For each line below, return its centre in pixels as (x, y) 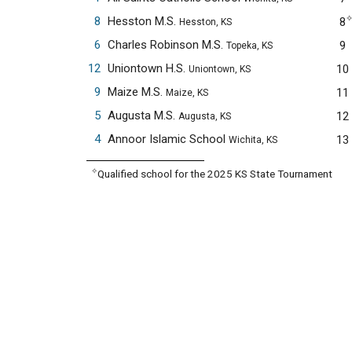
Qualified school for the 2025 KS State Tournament (215, 174)
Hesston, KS (205, 22)
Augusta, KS (204, 116)
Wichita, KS (253, 140)
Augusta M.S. (143, 115)
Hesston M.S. (143, 21)
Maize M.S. (136, 92)
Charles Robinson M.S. (167, 45)
